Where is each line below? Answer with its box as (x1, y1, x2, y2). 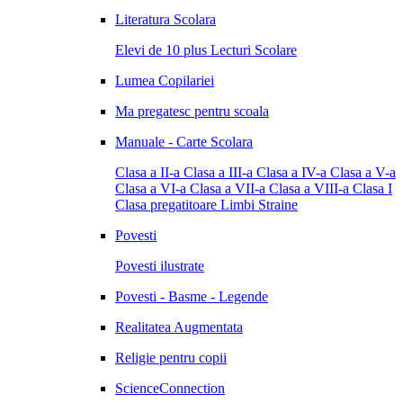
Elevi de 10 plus (115, 42, 207, 58)
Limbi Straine (220, 197, 298, 212)
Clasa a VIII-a (269, 181, 349, 196)
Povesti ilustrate (115, 258, 204, 273)
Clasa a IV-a (256, 165, 327, 180)
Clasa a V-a (330, 165, 396, 180)
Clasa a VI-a (115, 181, 186, 196)
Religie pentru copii (115, 350, 227, 365)
